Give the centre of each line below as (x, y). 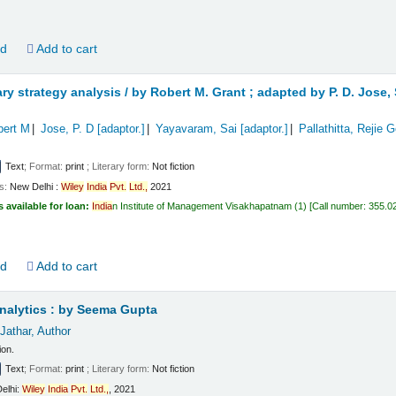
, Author (50, 331)
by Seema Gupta (108, 309)
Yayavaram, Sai (196, 129)
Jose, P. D (67, 129)
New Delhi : (34, 186)
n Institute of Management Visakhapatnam (202, 206)
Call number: (341, 206)
